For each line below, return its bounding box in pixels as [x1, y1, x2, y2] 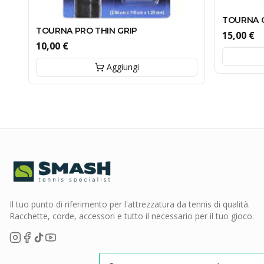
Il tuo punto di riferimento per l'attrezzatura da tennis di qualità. [9, 199, 250, 210]
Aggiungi [106, 61, 139, 72]
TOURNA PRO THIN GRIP [36, 25, 137, 36]
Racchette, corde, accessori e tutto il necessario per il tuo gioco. [9, 210, 254, 222]
